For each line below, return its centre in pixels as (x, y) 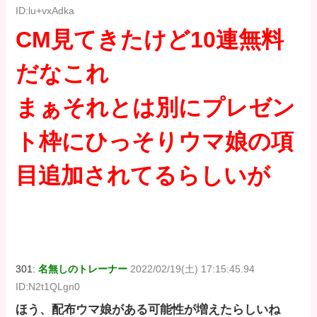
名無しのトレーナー (83, 269)
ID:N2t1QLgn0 (48, 287)
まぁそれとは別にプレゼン (156, 108)
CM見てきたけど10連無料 (150, 40)
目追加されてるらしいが (143, 176)
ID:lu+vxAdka (45, 11)
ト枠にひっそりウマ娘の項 (155, 142)
